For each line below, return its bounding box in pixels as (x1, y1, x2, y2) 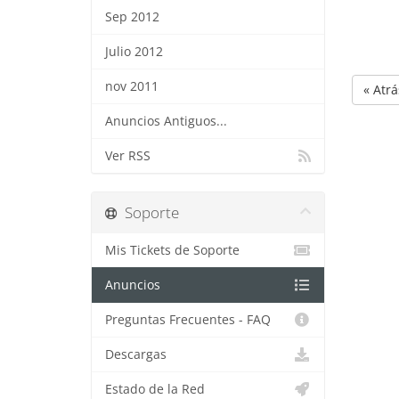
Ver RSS (105, 148, 151, 164)
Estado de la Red (105, 381, 205, 397)
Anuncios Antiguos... (105, 113, 227, 129)
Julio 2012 (105, 44, 163, 60)
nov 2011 (105, 78, 159, 94)
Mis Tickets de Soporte (105, 242, 240, 258)
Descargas (105, 346, 167, 362)
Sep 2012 (105, 9, 159, 25)
